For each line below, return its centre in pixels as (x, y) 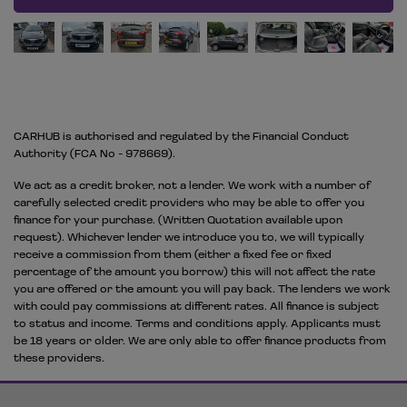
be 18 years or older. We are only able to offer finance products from (200, 341)
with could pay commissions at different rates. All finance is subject (196, 306)
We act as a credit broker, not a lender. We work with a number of (192, 185)
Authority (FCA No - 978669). (96, 154)
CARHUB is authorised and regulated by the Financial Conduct (181, 136)
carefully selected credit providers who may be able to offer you (189, 203)
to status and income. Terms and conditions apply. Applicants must (197, 323)
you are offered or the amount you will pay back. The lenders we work (202, 289)
